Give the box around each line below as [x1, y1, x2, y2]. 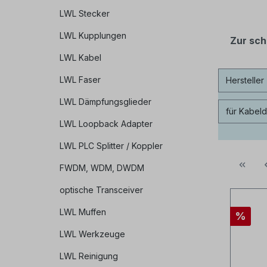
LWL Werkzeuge [60, 229, 125, 240]
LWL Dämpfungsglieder [60, 97, 151, 107]
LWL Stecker [60, 8, 110, 19]
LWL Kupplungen [60, 30, 126, 41]
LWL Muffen [60, 207, 106, 218]
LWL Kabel [60, 52, 101, 63]
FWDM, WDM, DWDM [60, 163, 144, 173]
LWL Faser [60, 74, 101, 85]
